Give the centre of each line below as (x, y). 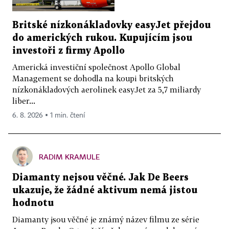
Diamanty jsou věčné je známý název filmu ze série (106, 220)
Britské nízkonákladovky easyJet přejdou (111, 26)
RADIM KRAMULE (69, 157)
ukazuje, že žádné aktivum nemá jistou (105, 191)
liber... (24, 101)
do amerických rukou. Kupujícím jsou (102, 38)
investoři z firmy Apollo (68, 51)
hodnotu (33, 203)
